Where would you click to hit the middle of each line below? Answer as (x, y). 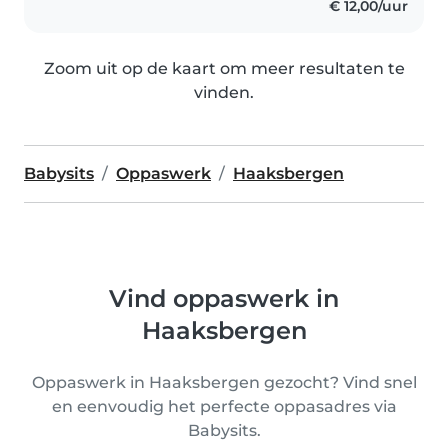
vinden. (224, 92)
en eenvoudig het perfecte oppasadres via (224, 406)
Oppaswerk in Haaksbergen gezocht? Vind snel (224, 382)
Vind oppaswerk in (224, 298)
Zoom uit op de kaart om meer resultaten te (224, 68)
